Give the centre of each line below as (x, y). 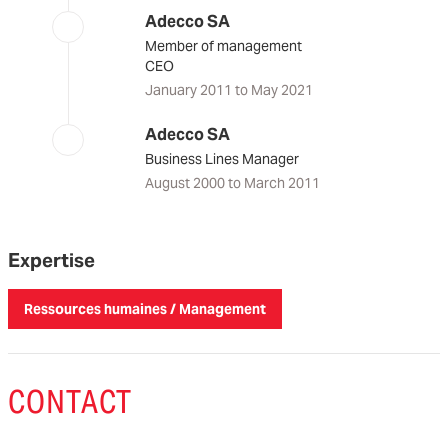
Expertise (51, 260)
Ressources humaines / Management (145, 309)
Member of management (223, 46)
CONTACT (70, 401)
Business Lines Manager (221, 159)
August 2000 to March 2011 (232, 183)
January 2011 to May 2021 (228, 90)
